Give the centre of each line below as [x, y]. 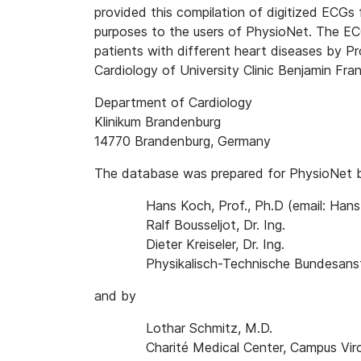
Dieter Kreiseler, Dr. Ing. [215, 244]
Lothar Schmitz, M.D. [209, 328]
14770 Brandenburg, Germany [183, 141]
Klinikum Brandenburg [158, 122]
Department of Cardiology [173, 102]
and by [115, 296]
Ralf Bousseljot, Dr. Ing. [216, 225]
